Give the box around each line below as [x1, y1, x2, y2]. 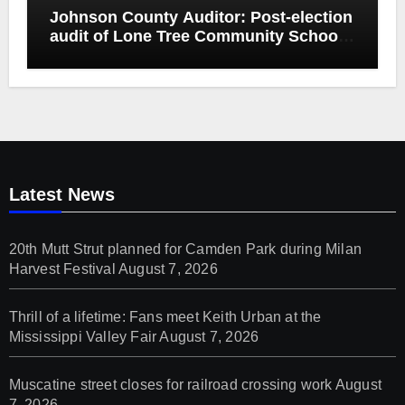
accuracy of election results [49, 65, 264, 84]
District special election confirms [49, 46, 305, 65]
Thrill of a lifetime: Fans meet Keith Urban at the [8, 309, 322, 325]
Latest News [8, 184, 115, 205]
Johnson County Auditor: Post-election [49, 8, 353, 27]
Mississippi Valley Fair [8, 329, 157, 345]
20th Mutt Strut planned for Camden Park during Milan [8, 241, 362, 258]
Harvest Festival [8, 261, 116, 278]
